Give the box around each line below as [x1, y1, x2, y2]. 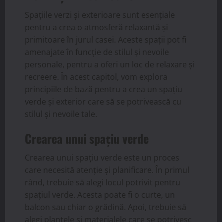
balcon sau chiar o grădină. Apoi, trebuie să [25, 201, 186, 213]
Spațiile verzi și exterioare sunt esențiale [25, 9, 175, 20]
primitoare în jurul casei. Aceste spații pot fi [25, 34, 186, 45]
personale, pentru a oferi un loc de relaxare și [25, 58, 195, 70]
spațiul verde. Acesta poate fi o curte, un [25, 189, 175, 200]
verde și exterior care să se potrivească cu [25, 96, 181, 107]
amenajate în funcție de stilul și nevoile [25, 46, 169, 57]
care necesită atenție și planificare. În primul [25, 164, 189, 175]
